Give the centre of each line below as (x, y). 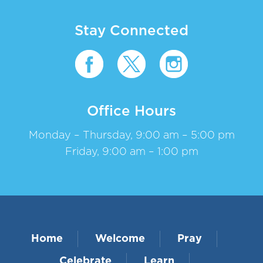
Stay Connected (131, 31)
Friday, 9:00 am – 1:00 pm (131, 152)
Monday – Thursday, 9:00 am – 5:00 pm (131, 135)
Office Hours (131, 111)
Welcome (120, 239)
